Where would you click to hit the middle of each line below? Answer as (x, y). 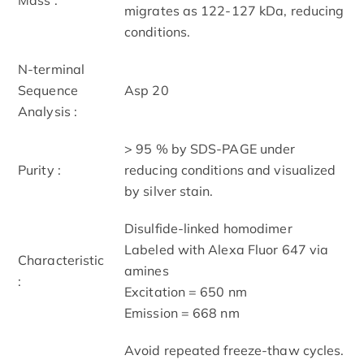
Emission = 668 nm (182, 312)
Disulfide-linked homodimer (208, 228)
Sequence (48, 90)
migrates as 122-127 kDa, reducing (234, 10)
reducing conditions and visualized (230, 169)
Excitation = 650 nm (186, 291)
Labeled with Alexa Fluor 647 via (227, 249)
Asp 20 (147, 90)
